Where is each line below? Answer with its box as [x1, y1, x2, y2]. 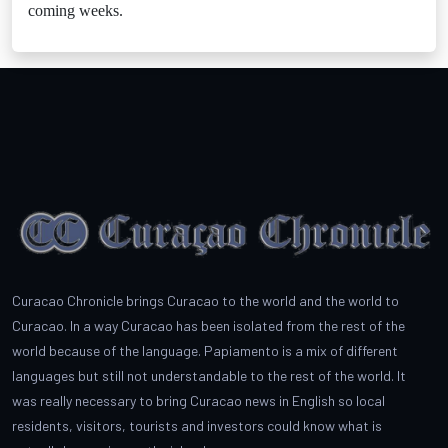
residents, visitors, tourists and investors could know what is [12, 416, 382, 434]
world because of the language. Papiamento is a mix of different [12, 341, 398, 359]
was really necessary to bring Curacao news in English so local [12, 391, 385, 409]
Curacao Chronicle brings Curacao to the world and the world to [12, 291, 399, 309]
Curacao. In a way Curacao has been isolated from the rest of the [12, 316, 405, 334]
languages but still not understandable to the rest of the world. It [12, 366, 406, 384]
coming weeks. [28, 2, 123, 19]
